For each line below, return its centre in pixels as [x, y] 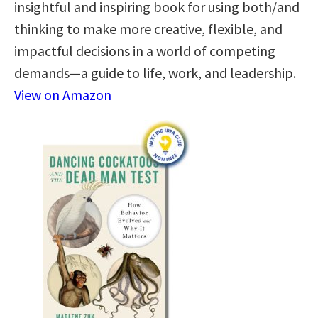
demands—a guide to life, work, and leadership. [155, 72]
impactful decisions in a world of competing [145, 50]
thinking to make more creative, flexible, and [148, 28]
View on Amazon [63, 94]
